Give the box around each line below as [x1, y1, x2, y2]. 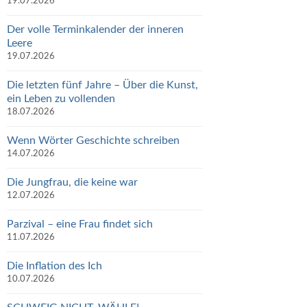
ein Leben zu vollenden [7, 93, 115, 104]
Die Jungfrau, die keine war [7, 176, 138, 188]
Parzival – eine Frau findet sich [7, 218, 153, 230]
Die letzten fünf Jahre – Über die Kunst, [7, 79, 198, 90]
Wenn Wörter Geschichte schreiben [7, 134, 180, 146]
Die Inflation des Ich [7, 260, 102, 271]
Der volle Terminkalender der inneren [7, 23, 184, 35]
